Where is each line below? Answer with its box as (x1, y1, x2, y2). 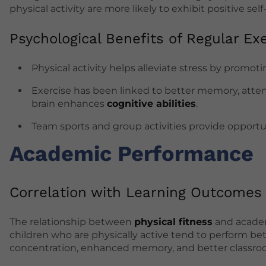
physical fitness (134, 216, 213, 228)
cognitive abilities (107, 98, 196, 110)
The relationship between (9, 216, 134, 228)
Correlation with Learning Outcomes (9, 184, 262, 201)
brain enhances (31, 98, 107, 110)
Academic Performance (9, 141, 254, 167)
